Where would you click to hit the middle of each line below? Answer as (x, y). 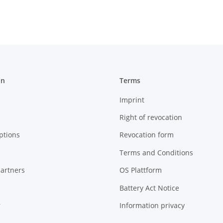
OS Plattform (141, 170)
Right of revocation (151, 117)
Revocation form (147, 135)
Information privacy (152, 205)
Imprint (132, 100)
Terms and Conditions (156, 152)
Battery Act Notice (149, 188)
